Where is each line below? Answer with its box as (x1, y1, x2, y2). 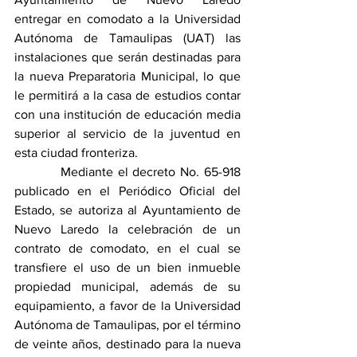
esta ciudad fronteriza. (14, 146, 138, 160)
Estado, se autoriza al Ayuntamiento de (14, 203, 241, 218)
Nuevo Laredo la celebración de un (14, 222, 241, 237)
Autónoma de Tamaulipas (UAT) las (14, 31, 241, 45)
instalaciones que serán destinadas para (14, 50, 241, 65)
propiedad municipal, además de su (14, 280, 241, 294)
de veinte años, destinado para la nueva (14, 337, 241, 351)
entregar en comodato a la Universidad (14, 12, 241, 26)
